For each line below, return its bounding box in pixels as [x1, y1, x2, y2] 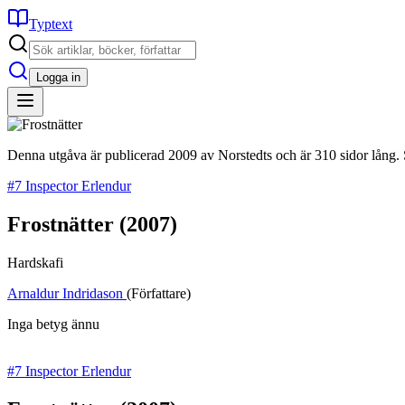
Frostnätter [7, 212, 119, 236]
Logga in [36, 71, 80, 84]
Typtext [29, 16, 72, 32]
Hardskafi [7, 254, 63, 270]
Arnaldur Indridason [7, 285, 127, 301]
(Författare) [127, 285, 191, 301]
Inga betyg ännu [7, 316, 99, 332]
